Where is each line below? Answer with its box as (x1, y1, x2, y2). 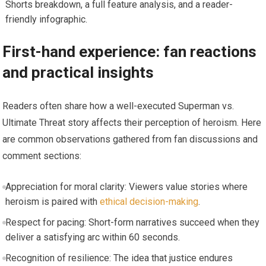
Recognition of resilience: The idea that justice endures (5, 252, 233, 264)
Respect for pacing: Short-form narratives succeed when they (5, 216, 259, 228)
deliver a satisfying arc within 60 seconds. (5, 231, 180, 243)
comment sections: (2, 150, 82, 161)
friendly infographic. (5, 13, 87, 25)
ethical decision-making (99, 195, 198, 207)
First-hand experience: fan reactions (2, 42, 257, 61)
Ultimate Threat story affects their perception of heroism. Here (2, 116, 262, 128)
